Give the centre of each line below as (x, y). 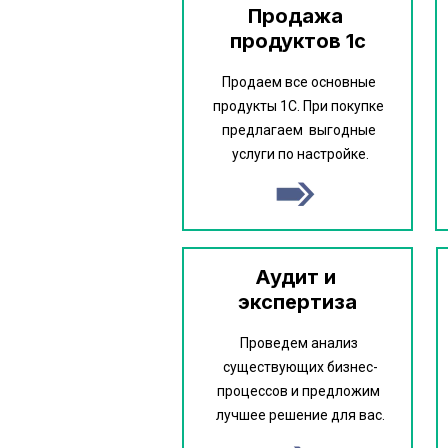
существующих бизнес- (300, 367)
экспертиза (297, 302)
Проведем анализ (298, 343)
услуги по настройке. (300, 154)
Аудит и (295, 277)
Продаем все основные (298, 82)
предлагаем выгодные (298, 130)
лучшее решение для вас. (300, 415)
